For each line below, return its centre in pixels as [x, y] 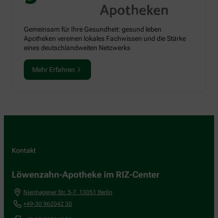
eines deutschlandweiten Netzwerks [77, 47]
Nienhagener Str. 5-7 [50, 192]
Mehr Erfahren [54, 69]
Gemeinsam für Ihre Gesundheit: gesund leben [93, 29]
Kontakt [24, 150]
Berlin [105, 192]
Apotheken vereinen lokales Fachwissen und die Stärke [105, 38]
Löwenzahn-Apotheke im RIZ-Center [86, 174]
